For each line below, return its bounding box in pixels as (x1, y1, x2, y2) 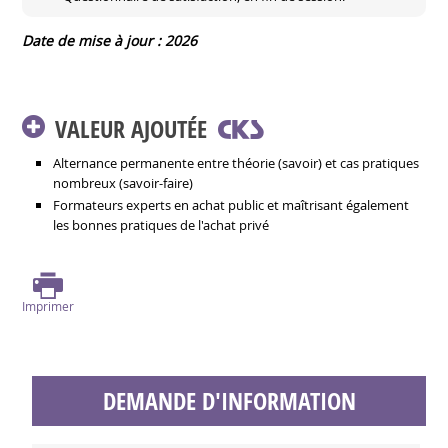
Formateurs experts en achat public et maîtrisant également (53, 196, 410, 214)
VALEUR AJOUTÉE (55, 113, 208, 145)
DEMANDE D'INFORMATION (102, 385, 356, 417)
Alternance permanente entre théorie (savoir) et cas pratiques (53, 154, 420, 172)
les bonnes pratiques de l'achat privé (53, 216, 270, 234)
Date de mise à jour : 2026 (22, 31, 198, 50)
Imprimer (22, 298, 75, 314)
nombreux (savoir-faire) (53, 174, 194, 192)
